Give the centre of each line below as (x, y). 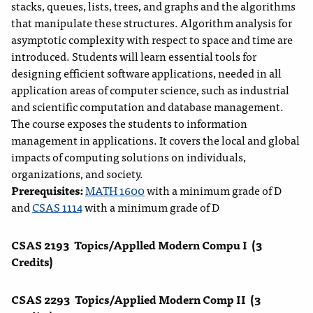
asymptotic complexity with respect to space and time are (152, 39)
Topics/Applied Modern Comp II (160, 299)
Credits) (32, 262)
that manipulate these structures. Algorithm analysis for (152, 23)
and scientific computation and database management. (147, 107)
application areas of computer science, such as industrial (150, 90)
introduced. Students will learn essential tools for (134, 56)
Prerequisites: (48, 190)
